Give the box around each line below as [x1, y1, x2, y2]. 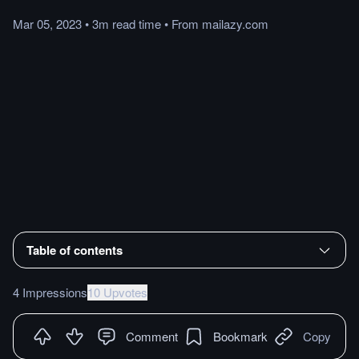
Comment [126, 327, 178, 345]
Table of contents [26, 240, 123, 259]
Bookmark [213, 327, 268, 345]
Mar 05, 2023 [13, 15, 82, 32]
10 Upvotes [87, 283, 147, 301]
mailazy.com [202, 15, 268, 32]
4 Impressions [13, 283, 87, 301]
